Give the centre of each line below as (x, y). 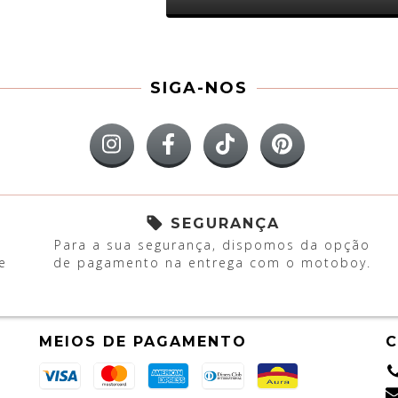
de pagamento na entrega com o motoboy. (212, 263)
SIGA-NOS (199, 88)
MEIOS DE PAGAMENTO (143, 342)
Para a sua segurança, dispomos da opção (212, 245)
